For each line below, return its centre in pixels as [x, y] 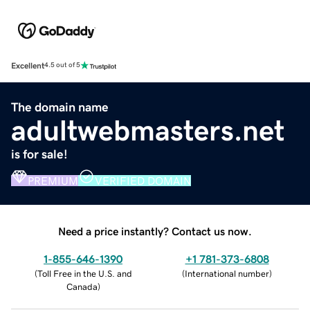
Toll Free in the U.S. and [84, 273]
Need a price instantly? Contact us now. [155, 231]
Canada [82, 286]
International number [227, 273]
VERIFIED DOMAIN [143, 180]
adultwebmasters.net [148, 130]
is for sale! [39, 154]
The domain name [60, 107]
